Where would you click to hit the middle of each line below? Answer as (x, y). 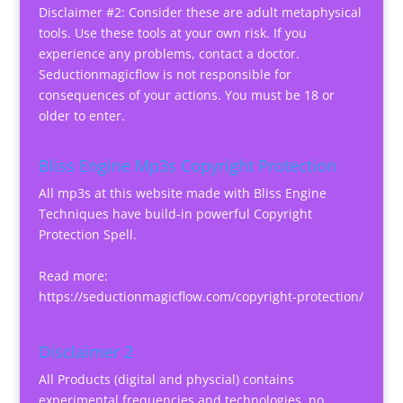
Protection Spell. (87, 234)
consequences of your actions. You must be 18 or (186, 95)
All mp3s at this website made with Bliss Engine (182, 193)
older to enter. (81, 116)
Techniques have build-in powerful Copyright (175, 213)
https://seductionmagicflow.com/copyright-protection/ (201, 296)
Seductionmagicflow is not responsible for (165, 75)
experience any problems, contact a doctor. (169, 54)
